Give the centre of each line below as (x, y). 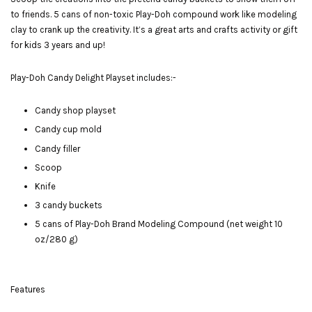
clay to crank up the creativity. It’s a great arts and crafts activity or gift (154, 30)
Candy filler (57, 148)
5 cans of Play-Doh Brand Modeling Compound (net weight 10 (159, 224)
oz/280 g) (56, 240)
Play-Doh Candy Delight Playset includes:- (93, 78)
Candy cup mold (68, 130)
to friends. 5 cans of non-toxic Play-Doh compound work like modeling (154, 15)
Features (28, 290)
